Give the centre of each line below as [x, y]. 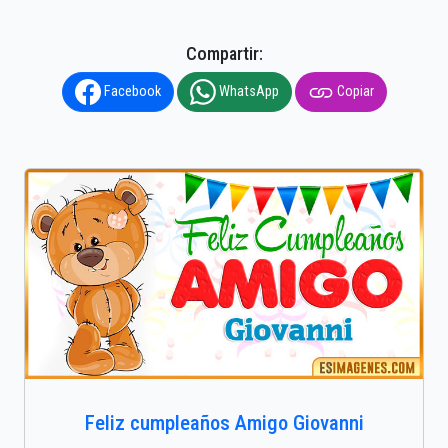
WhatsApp [247, 92]
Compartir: [224, 54]
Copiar [353, 92]
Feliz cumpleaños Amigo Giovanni [224, 422]
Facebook [130, 92]
